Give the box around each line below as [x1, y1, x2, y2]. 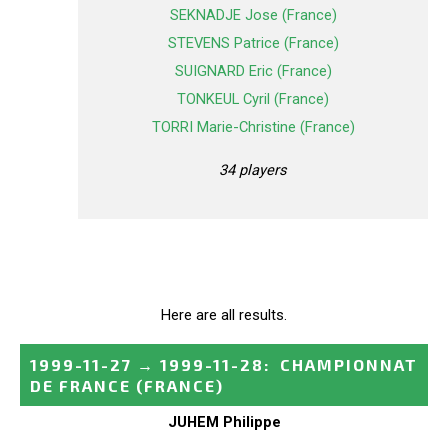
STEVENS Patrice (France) [167, 34, 339, 53]
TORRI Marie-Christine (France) [151, 118, 355, 137]
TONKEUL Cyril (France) [177, 90, 329, 109]
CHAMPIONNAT [280, 354, 418, 374]
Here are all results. [161, 305, 287, 324]
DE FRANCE [30, 375, 131, 395]
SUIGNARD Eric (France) [174, 62, 332, 81]
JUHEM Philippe [167, 412, 281, 431]
